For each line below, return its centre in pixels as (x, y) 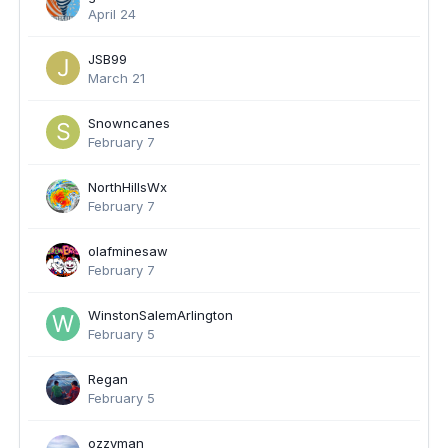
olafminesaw (128, 251)
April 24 (112, 14)
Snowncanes (129, 123)
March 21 (116, 78)
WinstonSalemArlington (160, 315)
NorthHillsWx (127, 187)
